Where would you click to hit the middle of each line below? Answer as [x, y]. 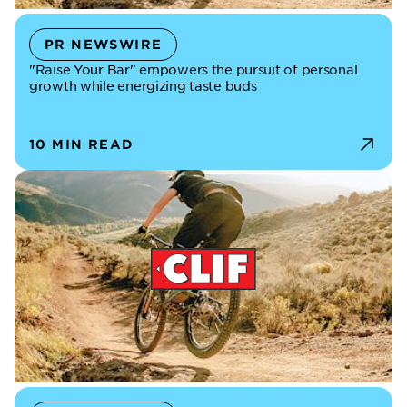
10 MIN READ [82, 144]
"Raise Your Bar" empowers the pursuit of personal [194, 69]
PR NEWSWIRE [104, 44]
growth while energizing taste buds [143, 85]
